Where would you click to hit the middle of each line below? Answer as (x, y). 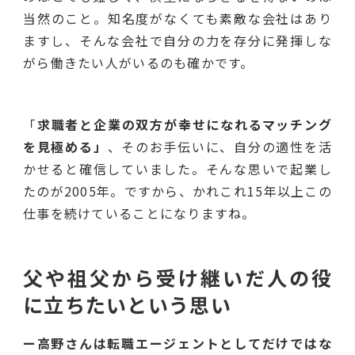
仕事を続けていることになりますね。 (139, 213)
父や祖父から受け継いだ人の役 (177, 277)
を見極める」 (65, 146)
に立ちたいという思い (127, 304)
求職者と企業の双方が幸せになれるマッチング (184, 124)
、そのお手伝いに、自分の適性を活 (220, 146)
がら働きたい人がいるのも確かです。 (139, 62)
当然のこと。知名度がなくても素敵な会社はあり (177, 18)
